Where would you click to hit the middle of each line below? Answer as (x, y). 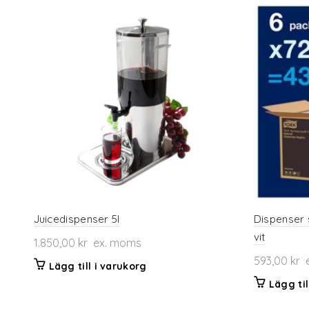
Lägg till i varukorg (98, 267)
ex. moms (114, 243)
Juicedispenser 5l (77, 219)
